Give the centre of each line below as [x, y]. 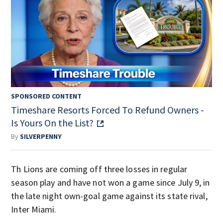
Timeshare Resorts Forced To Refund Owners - [108, 110]
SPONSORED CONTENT [47, 96]
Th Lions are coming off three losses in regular [99, 169]
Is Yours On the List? [53, 122]
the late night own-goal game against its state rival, [109, 196]
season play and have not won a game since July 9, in [111, 182]
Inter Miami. [34, 209]
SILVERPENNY [41, 136]
